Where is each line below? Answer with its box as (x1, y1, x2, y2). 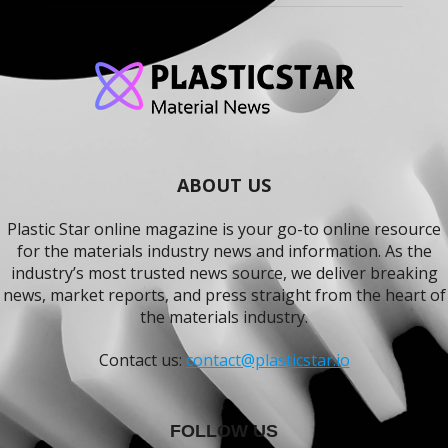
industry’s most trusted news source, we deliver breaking (10, 261, 438, 284)
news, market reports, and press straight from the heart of (2, 283, 446, 306)
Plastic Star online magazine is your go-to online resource (7, 217, 441, 240)
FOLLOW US (170, 420, 278, 441)
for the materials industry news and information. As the (16, 239, 432, 262)
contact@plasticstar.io (185, 348, 350, 371)
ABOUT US (177, 172, 271, 197)
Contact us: (98, 348, 186, 371)
